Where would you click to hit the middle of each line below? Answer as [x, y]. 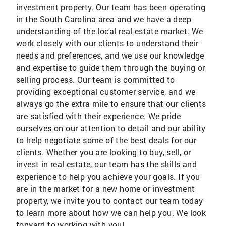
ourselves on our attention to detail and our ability [111, 128]
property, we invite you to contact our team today [110, 201]
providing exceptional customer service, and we [106, 92]
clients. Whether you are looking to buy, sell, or [104, 152]
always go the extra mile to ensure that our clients [111, 104]
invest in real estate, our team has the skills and [106, 164]
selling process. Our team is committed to [96, 79]
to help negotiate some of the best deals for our [106, 140]
